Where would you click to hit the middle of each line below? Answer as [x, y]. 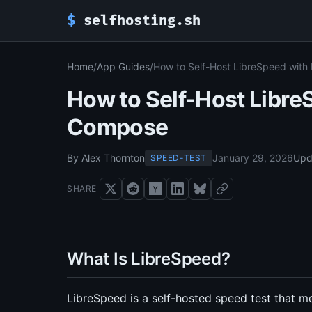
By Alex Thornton [106, 158]
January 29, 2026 [253, 158]
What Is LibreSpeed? [149, 259]
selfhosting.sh [138, 21]
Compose [118, 127]
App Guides [123, 67]
